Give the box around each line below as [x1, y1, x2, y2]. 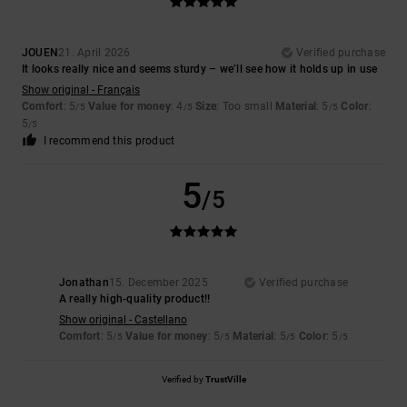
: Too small [216, 100, 276, 114]
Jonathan [58, 276, 109, 290]
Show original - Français [22, 84, 140, 97]
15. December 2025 [108, 276, 208, 290]
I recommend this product [43, 134, 175, 148]
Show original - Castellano [58, 313, 187, 327]
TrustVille [204, 374, 246, 385]
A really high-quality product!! [58, 293, 211, 306]
